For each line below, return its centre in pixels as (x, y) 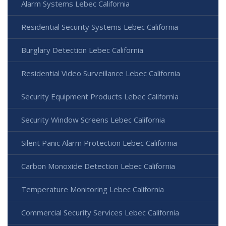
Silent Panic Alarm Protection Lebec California (99, 143)
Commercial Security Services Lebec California (100, 212)
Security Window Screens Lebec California (93, 119)
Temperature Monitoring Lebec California (93, 189)
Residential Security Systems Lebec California (100, 26)
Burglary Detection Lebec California (82, 50)
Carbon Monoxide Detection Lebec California (98, 166)
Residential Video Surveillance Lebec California (101, 73)
